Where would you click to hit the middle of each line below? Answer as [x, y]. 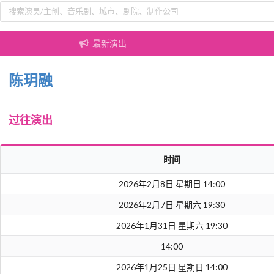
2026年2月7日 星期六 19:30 [172, 205]
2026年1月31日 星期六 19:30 [172, 226]
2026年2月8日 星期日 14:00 [172, 184]
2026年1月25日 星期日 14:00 [172, 267]
